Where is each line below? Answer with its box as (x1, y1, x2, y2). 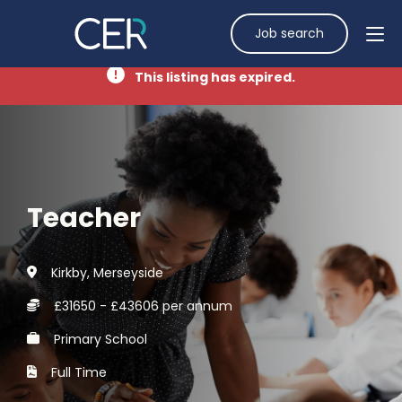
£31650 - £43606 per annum (54, 296, 232, 315)
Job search (255, 24, 324, 42)
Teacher (27, 198, 141, 237)
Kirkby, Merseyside (50, 263, 163, 282)
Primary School (54, 329, 147, 348)
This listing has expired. (132, 67, 295, 86)
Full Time (50, 363, 107, 381)
